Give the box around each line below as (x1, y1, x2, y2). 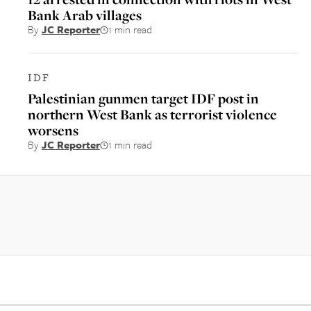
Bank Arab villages (28, 6, 142, 24)
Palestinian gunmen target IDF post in (28, 89, 259, 108)
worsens (28, 121, 78, 140)
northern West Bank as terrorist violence (28, 105, 277, 124)
